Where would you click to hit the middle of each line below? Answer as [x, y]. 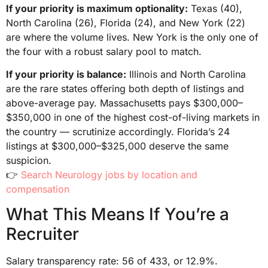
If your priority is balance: [66, 74]
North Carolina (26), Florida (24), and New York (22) [126, 22]
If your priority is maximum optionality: [97, 8]
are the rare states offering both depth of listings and [125, 88]
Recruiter [42, 234]
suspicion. [29, 160]
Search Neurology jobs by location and [109, 174]
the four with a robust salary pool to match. [104, 51]
